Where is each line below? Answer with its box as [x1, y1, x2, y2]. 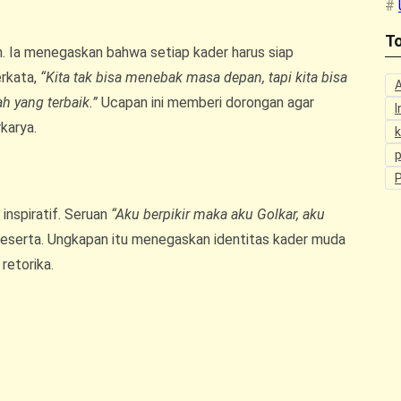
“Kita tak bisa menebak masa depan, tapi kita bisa [40, 68, 347, 86]
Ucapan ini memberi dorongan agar [98, 93, 314, 111]
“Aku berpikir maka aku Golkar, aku [111, 205, 325, 223]
